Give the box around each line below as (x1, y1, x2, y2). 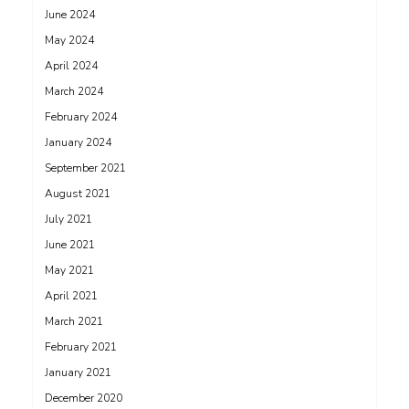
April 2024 (45, 58, 98, 73)
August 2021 (45, 186, 110, 201)
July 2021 (45, 212, 92, 226)
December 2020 (45, 391, 122, 405)
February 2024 (45, 110, 117, 124)
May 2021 (45, 263, 94, 278)
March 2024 (45, 84, 103, 99)
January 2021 (45, 365, 111, 380)
